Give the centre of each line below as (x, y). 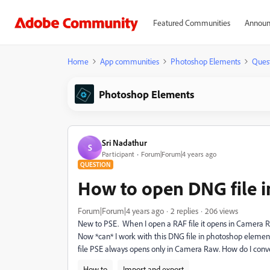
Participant (118, 154)
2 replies (184, 211)
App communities (130, 61)
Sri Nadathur (124, 142)
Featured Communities (191, 23)
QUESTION (96, 165)
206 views (221, 211)
